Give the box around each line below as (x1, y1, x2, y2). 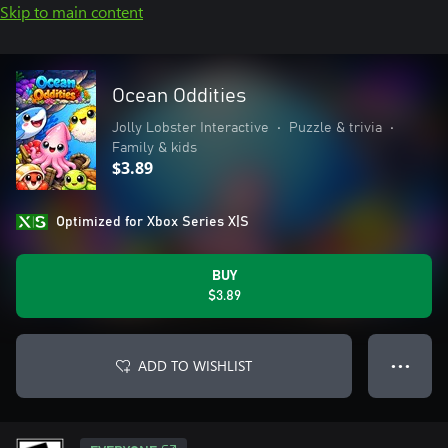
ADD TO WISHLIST (138, 356, 252, 375)
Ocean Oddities (112, 86, 246, 106)
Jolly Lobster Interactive (112, 121, 269, 135)
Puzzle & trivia (289, 121, 382, 135)
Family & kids (112, 141, 197, 155)
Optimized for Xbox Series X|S (56, 215, 249, 229)
